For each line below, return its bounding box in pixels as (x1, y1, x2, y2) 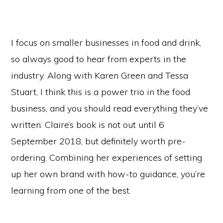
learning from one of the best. (11, 184, 131, 196)
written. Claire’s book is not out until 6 (11, 118, 165, 130)
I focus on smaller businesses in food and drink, (11, 36, 202, 48)
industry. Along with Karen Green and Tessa (11, 69, 189, 81)
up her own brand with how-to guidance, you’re (11, 168, 206, 180)
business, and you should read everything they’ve (11, 102, 209, 114)
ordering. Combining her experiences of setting (11, 151, 203, 163)
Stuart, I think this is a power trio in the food (11, 86, 191, 98)
